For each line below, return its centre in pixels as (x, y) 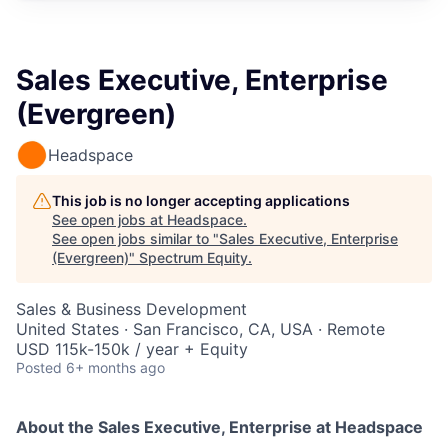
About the (57, 426)
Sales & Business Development (131, 308)
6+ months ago (115, 367)
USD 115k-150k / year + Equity (132, 348)
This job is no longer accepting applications (201, 200)
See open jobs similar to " (135, 238)
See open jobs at (109, 219)
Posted (39, 367)
